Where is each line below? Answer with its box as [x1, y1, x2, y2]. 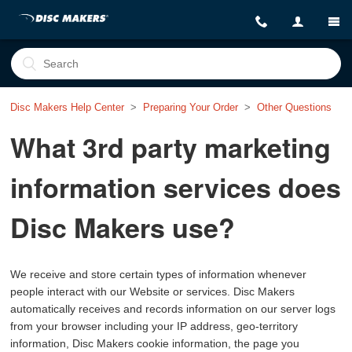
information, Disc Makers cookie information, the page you [10, 336, 300, 350]
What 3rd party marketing [10, 128, 332, 166]
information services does [10, 168, 342, 206]
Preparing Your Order [143, 101, 239, 113]
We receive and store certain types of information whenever [10, 267, 307, 280]
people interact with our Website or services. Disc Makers [10, 284, 295, 298]
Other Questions [257, 101, 332, 113]
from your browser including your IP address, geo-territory [10, 319, 299, 332]
